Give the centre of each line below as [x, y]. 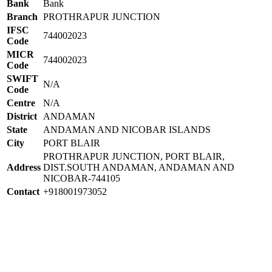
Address [24, 167]
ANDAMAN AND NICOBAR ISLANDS [127, 129]
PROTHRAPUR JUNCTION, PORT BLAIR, [134, 156]
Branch [22, 16]
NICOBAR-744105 [82, 178]
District [22, 116]
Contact [23, 191]
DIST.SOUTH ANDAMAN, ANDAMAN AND [139, 167]
